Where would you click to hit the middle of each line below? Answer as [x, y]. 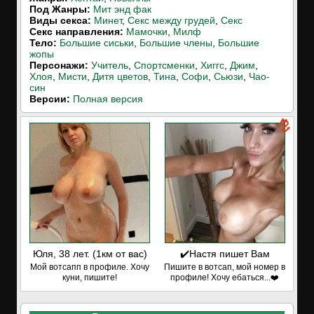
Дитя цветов [120, 76]
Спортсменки [164, 65]
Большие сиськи [97, 43]
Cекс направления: [76, 32]
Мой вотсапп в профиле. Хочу [90, 267]
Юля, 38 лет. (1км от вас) [90, 254]
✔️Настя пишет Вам [225, 254]
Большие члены [176, 43]
